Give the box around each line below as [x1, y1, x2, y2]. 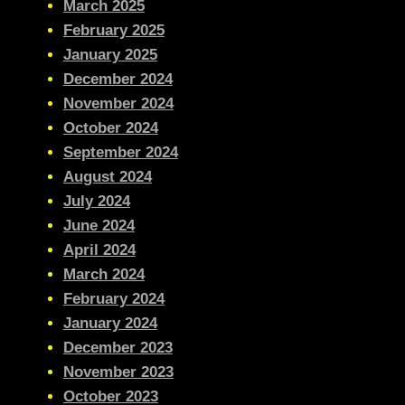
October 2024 [62, 118, 158, 137]
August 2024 [62, 167, 152, 185]
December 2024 [62, 70, 173, 88]
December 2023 [62, 338, 173, 356]
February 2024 [62, 289, 165, 307]
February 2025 [62, 21, 165, 39]
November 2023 [62, 363, 174, 381]
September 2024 [62, 143, 178, 161]
